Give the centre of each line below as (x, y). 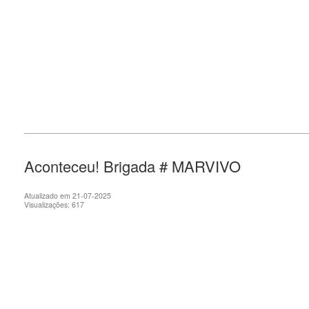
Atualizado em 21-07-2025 (68, 195)
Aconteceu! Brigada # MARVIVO (132, 166)
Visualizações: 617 (54, 204)
